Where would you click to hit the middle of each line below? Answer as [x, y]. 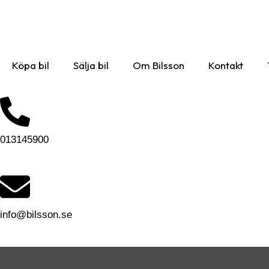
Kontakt [226, 65]
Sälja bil [91, 65]
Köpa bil [31, 65]
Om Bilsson [159, 65]
